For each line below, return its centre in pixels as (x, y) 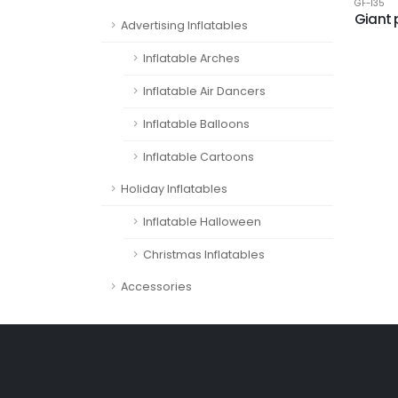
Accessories (156, 287)
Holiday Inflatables (174, 189)
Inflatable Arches (191, 58)
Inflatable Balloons (196, 124)
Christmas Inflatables (204, 255)
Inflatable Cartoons (199, 157)
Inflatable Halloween (202, 222)
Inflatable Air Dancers (204, 91)
